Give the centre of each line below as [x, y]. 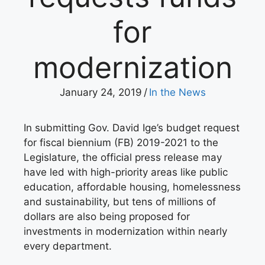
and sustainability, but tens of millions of [120, 201]
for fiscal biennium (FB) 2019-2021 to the [121, 142]
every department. [68, 246]
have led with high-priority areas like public [126, 172]
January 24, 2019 [101, 92]
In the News [177, 92]
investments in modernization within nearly [125, 231]
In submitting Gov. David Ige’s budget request [132, 127]
